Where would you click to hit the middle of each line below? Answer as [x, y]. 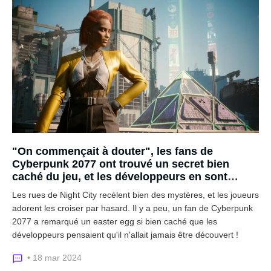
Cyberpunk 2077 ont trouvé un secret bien [121, 164]
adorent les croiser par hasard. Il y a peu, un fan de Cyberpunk [132, 208]
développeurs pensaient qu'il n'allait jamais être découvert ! [125, 235]
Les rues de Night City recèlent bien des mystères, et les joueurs [135, 195]
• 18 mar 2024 [54, 258]
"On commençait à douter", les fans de [113, 151]
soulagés [36, 189]
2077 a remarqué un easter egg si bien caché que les [115, 221]
